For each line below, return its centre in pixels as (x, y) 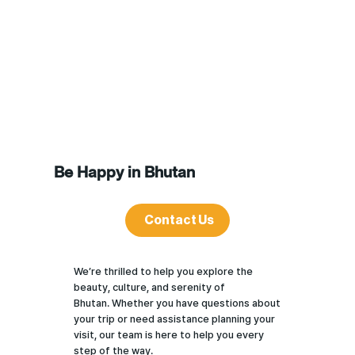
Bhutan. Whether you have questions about (177, 303)
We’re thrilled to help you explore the (164, 272)
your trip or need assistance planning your (175, 319)
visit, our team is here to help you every (169, 335)
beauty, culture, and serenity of (150, 288)
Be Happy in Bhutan (124, 172)
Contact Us (179, 220)
